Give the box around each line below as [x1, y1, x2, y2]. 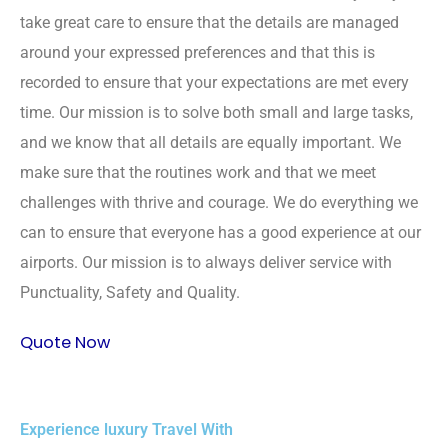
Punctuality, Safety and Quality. [20, 282, 240, 302]
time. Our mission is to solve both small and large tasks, [20, 102, 413, 122]
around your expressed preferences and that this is [20, 42, 375, 62]
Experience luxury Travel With [20, 420, 233, 440]
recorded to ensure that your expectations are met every [20, 72, 409, 92]
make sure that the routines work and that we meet [20, 162, 376, 182]
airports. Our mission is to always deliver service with [20, 252, 392, 272]
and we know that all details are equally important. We [20, 132, 401, 152]
